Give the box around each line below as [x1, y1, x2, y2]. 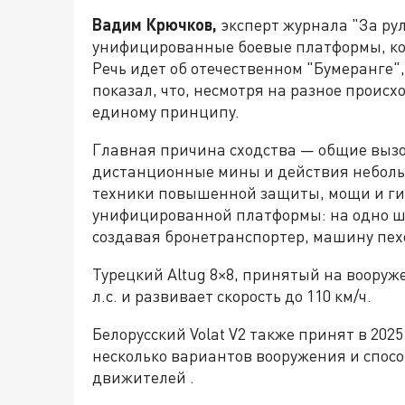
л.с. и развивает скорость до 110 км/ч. [92, 286, 372, 306]
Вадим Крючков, [92, 14, 221, 34]
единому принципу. [92, 101, 240, 121]
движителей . [92, 367, 194, 387]
